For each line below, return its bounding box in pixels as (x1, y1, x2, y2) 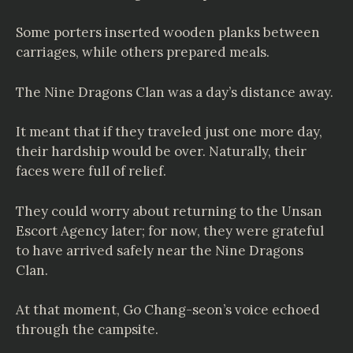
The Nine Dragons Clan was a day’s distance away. (16, 83, 333, 101)
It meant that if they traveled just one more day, (16, 123, 322, 140)
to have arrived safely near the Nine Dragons (16, 241, 303, 259)
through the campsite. (16, 321, 158, 338)
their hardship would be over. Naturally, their (16, 143, 307, 160)
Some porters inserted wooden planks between (16, 24, 320, 41)
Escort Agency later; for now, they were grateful (16, 221, 324, 240)
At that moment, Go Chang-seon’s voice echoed (16, 301, 320, 318)
